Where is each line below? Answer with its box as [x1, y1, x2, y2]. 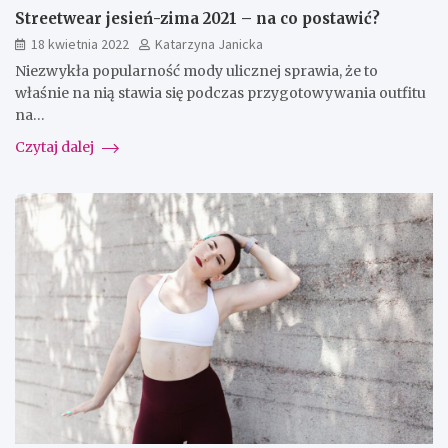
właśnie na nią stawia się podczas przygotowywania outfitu [15, 84, 426, 103]
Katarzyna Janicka [155, 35, 263, 54]
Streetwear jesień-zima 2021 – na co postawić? [15, 9, 380, 29]
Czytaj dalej [15, 138, 97, 157]
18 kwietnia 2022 [31, 35, 129, 54]
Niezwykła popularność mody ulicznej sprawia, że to [15, 62, 378, 81]
